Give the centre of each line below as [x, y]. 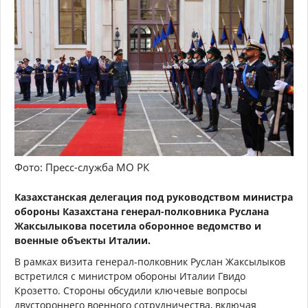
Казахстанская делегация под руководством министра [154, 197]
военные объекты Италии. [84, 240]
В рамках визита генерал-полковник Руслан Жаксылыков [150, 261]
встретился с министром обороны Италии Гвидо [130, 276]
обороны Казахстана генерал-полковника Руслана [142, 211]
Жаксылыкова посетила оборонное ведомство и [138, 225]
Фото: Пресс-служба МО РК [82, 167]
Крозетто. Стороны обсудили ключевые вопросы [131, 290]
